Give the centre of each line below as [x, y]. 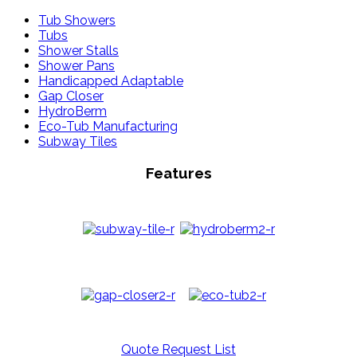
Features [178, 173]
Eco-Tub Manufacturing [108, 126]
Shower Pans [76, 65]
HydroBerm [73, 111]
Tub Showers [77, 20]
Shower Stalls [78, 50]
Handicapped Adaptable [111, 80]
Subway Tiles [78, 141]
